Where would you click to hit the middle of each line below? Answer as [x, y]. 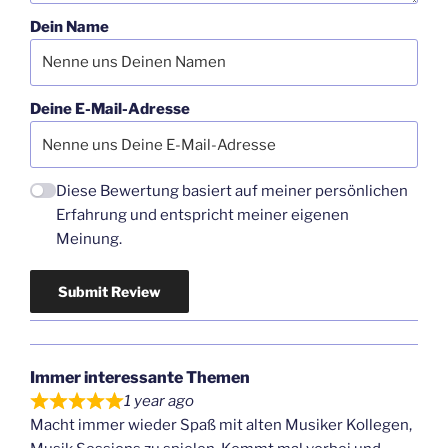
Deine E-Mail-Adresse [110, 109]
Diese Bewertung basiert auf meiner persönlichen [232, 191]
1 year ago [158, 401]
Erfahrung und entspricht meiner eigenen [203, 215]
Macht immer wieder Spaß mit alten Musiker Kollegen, [221, 425]
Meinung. [89, 239]
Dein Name [69, 26]
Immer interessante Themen [140, 378]
